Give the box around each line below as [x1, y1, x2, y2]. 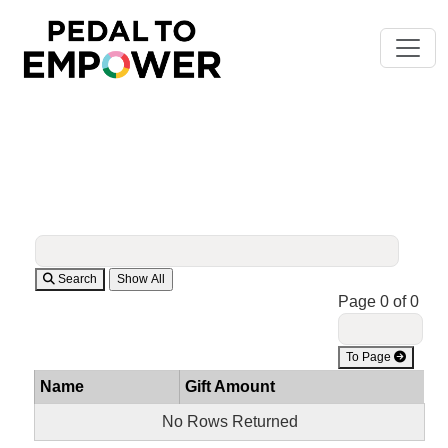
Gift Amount [185, 378, 275, 395]
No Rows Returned [161, 413, 298, 430]
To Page [346, 350, 394, 364]
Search [55, 272, 97, 286]
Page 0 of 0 [338, 293, 423, 310]
